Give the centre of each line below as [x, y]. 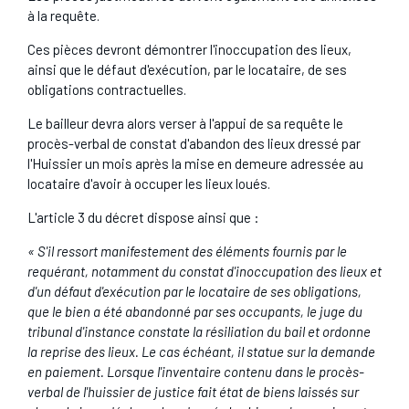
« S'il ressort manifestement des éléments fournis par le [187, 251]
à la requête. [63, 15]
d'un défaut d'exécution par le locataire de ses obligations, [194, 291]
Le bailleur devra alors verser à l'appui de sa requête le [185, 123]
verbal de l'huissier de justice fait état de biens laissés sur [193, 391]
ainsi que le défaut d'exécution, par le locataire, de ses [187, 69]
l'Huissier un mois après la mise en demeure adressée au [195, 163]
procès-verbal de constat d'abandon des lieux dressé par [194, 143]
